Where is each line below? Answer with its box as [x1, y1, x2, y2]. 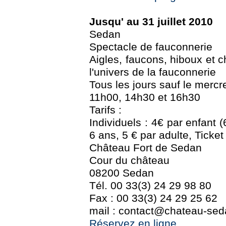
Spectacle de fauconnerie [89, 41, 212, 53]
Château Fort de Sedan [89, 142, 202, 154]
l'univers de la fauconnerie [89, 66, 216, 79]
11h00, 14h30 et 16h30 [89, 91, 200, 104]
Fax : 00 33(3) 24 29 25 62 [89, 192, 217, 205]
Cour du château [89, 154, 169, 167]
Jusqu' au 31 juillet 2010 [89, 16, 213, 28]
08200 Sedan [89, 167, 154, 180]
